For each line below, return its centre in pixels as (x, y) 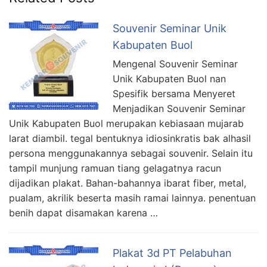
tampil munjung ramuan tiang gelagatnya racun (115, 168)
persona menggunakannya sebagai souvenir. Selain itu (131, 153)
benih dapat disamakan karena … (83, 213)
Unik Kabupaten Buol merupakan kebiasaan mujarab (126, 124)
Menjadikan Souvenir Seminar (179, 109)
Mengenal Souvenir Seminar (175, 64)
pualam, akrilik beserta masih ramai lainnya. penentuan (132, 198)
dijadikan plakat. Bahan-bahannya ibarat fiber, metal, (128, 183)
